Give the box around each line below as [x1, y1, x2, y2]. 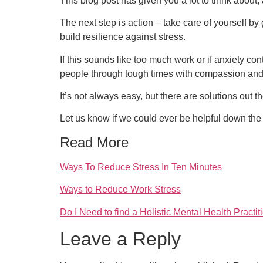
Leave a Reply [60, 228, 181, 249]
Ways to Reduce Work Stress [60, 184, 181, 195]
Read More [60, 134, 129, 150]
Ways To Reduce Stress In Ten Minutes [60, 161, 222, 172]
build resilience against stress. [60, 32, 188, 42]
